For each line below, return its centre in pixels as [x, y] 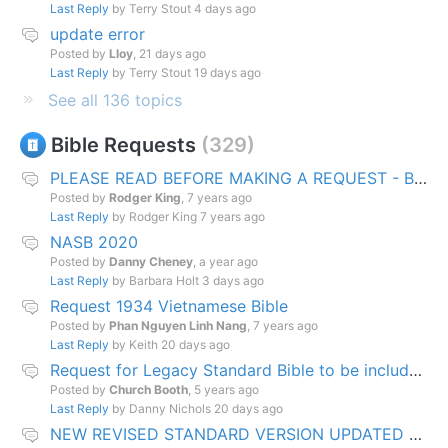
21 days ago [172, 54]
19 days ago [227, 73]
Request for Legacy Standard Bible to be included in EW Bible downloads [415, 370]
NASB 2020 [94, 242]
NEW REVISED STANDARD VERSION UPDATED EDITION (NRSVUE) [415, 434]
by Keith [135, 345]
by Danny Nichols [161, 409]
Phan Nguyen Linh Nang [178, 326]
